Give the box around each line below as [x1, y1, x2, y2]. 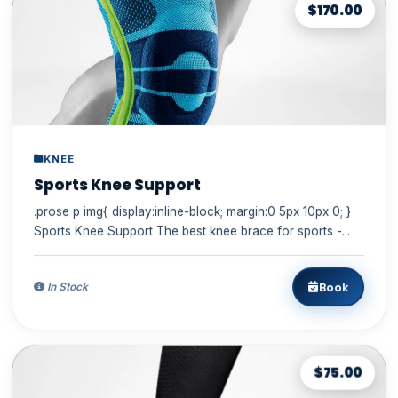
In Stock [44, 281, 88, 294]
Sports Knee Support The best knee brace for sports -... [33, 224, 350, 239]
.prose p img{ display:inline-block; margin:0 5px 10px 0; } [33, 204, 112, 219]
